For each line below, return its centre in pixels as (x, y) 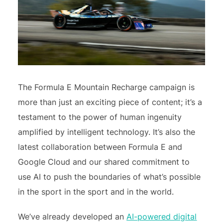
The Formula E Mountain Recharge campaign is (107, 87)
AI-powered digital (162, 216)
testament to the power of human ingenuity (100, 117)
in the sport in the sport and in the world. (97, 191)
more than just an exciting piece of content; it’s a (110, 102)
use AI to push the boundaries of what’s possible (110, 176)
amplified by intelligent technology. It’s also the (107, 132)
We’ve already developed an (72, 216)
